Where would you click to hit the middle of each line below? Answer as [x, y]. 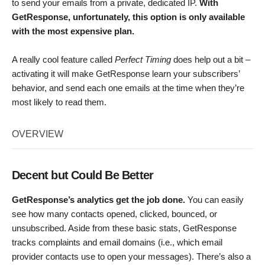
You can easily [216, 200]
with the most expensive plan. [73, 31]
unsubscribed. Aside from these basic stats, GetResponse [124, 228]
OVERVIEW [38, 134]
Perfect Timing [143, 60]
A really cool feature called [63, 60]
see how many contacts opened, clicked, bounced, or [114, 214]
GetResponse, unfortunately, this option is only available [128, 17]
